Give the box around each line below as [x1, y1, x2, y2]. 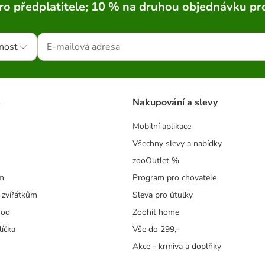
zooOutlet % [132, 155, 179, 167]
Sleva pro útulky [132, 189, 193, 201]
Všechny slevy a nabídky [132, 138, 222, 150]
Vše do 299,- [132, 224, 179, 235]
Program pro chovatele [132, 172, 216, 184]
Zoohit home [132, 206, 179, 218]
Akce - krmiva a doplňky [132, 241, 221, 253]
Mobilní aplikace [132, 121, 191, 132]
